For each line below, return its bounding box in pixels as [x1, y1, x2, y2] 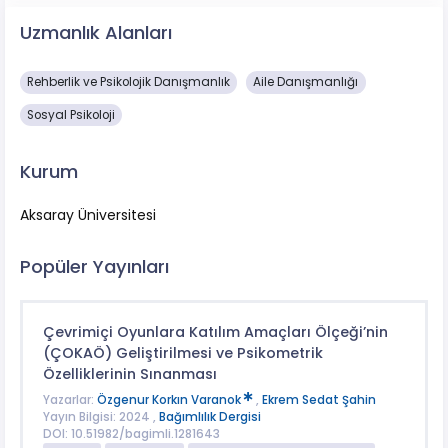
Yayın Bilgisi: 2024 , [42, 408, 159, 425]
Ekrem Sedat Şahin [261, 391, 376, 408]
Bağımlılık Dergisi [158, 408, 261, 425]
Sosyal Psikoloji [27, 106, 116, 123]
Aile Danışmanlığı [253, 73, 359, 90]
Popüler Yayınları [20, 254, 169, 280]
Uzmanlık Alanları [20, 19, 172, 45]
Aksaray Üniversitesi [20, 205, 156, 226]
